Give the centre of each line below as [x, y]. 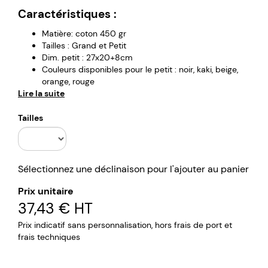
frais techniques [49, 237]
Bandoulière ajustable [83, 117]
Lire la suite [41, 93]
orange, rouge [68, 81]
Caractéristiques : [69, 14]
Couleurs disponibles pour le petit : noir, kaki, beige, [140, 69]
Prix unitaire [46, 191]
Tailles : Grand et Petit [84, 45]
